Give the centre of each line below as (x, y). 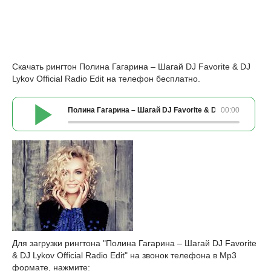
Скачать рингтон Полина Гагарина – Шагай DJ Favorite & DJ (131, 67)
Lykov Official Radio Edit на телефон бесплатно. (106, 79)
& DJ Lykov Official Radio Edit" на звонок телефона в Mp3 (124, 255)
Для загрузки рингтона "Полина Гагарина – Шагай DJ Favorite (134, 243)
